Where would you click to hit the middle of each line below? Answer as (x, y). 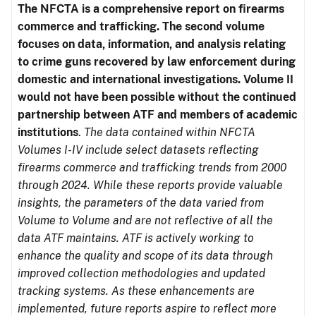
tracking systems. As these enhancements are (136, 291)
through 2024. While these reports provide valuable (150, 185)
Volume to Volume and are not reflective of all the (145, 220)
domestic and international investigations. (130, 79)
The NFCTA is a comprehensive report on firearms (151, 9)
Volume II (268, 79)
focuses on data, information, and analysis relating (152, 44)
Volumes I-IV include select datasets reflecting (138, 150)
